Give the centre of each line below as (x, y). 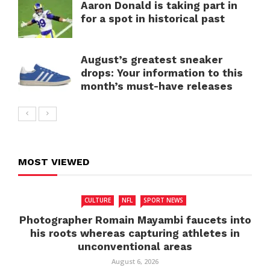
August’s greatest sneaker (152, 59)
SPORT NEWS (163, 200)
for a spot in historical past (153, 18)
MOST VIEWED (54, 162)
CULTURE (98, 200)
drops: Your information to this (162, 73)
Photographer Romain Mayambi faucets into (135, 220)
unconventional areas (135, 246)
